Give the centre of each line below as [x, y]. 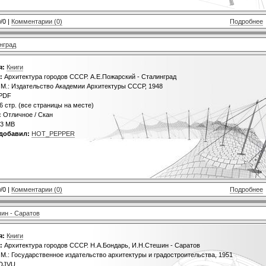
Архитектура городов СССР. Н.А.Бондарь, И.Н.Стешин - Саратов [101, 246]
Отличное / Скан [27, 115]
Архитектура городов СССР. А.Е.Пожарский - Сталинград [89, 77]
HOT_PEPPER [53, 134]
